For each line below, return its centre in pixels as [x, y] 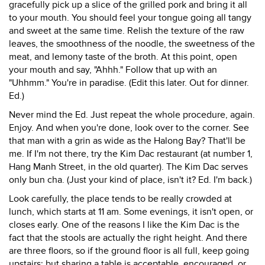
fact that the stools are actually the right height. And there [128, 238]
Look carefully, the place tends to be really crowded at [120, 199]
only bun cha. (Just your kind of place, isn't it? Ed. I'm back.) [130, 180]
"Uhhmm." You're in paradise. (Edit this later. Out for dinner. [129, 83]
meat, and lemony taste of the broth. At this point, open [123, 57]
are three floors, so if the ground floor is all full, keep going [129, 251]
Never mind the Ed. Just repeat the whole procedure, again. [132, 115]
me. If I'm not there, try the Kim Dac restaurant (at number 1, [131, 154]
